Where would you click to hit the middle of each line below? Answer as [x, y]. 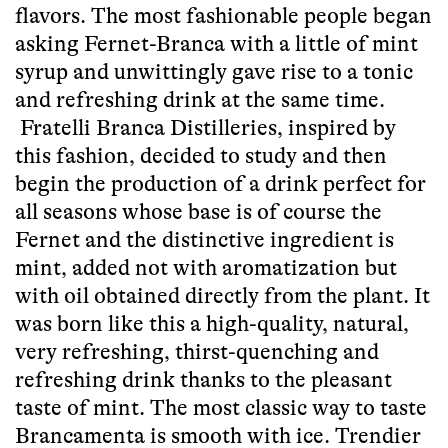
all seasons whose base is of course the [198, 212]
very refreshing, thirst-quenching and [197, 352]
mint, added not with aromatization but [206, 268]
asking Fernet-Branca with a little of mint [216, 44]
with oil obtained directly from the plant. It [222, 296]
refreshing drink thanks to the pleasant [203, 380]
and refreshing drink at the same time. [200, 100]
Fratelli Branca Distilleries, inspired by [205, 128]
